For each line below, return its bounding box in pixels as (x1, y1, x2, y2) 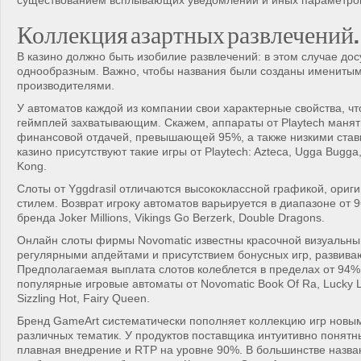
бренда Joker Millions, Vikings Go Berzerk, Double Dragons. (17, 211, 325, 224)
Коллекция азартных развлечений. (17, 15, 359, 47)
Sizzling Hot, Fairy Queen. (17, 292, 150, 305)
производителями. (17, 79, 114, 92)
